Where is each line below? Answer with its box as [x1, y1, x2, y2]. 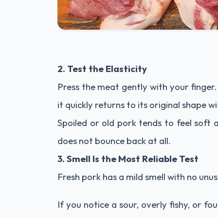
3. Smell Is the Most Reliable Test [57, 153, 199, 164]
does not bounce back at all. [57, 135, 171, 146]
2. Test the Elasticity [57, 63, 147, 74]
